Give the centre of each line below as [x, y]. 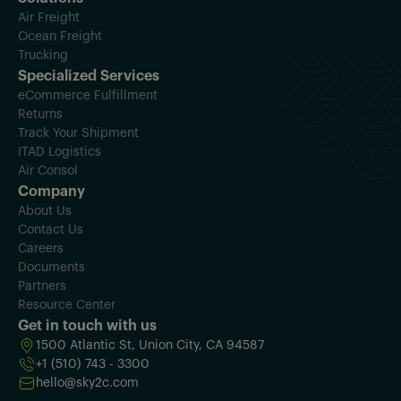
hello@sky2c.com [87, 384]
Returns [40, 115]
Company [51, 192]
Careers [41, 249]
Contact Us [51, 230]
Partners [42, 287]
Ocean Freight [60, 37]
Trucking [43, 56]
